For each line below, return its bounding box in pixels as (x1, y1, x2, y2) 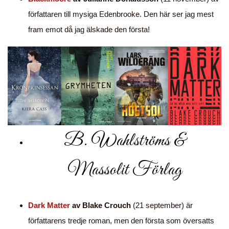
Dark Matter (28, 201, 70, 210)
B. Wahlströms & (64, 130, 186, 153)
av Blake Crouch (70, 201, 131, 210)
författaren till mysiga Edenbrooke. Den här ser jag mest (28, 10, 214, 19)
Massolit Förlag (67, 159, 182, 182)
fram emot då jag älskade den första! (28, 25, 150, 34)
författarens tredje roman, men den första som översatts (28, 216, 214, 225)
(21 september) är (131, 201, 193, 210)
